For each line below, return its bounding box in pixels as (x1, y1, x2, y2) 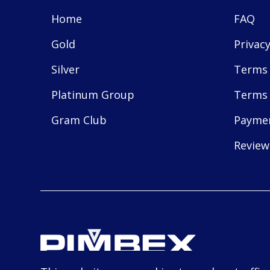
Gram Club (51, 112, 107, 127)
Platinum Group (51, 87, 135, 102)
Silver (51, 61, 80, 77)
